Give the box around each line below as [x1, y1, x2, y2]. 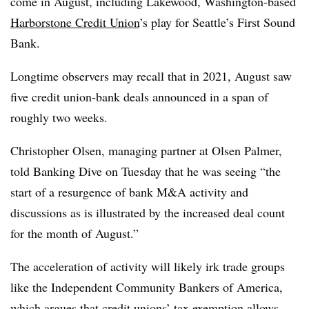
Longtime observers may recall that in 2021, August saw [10, 68, 292, 84]
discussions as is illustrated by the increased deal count [10, 204, 285, 221]
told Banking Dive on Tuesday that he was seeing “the [10, 163, 281, 179]
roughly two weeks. [10, 109, 108, 126]
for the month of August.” [10, 225, 139, 241]
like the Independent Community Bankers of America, [10, 279, 283, 295]
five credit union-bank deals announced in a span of [10, 88, 268, 105]
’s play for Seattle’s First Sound [139, 14, 295, 30]
